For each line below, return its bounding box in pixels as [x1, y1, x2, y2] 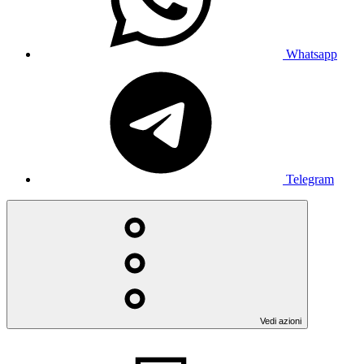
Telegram [286, 171, 334, 186]
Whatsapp [286, 46, 337, 61]
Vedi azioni [260, 315, 301, 326]
